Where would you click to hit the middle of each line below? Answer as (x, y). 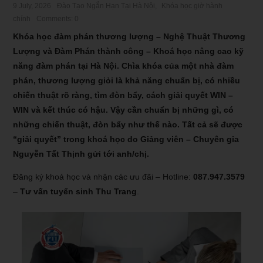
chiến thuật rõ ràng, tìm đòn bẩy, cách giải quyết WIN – (123, 95)
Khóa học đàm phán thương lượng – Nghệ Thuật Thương (129, 37)
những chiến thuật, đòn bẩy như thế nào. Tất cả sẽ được (128, 125)
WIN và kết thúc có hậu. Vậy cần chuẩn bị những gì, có (124, 110)
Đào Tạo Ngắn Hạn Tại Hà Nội (106, 6)
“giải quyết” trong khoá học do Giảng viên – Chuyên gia (126, 139)
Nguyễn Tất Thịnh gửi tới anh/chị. (81, 154)
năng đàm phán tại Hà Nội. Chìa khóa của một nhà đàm (124, 66)
